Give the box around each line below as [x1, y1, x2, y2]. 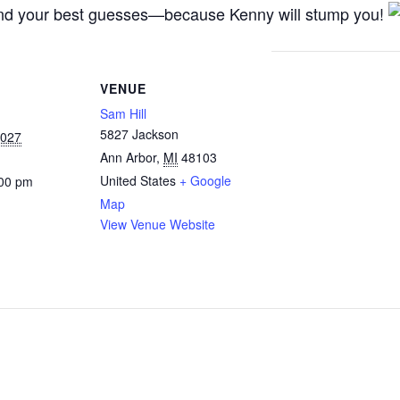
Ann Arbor [100, 148, 156, 166]
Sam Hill [100, 104, 146, 122]
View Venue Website [100, 215, 215, 233]
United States [100, 171, 176, 189]
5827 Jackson [100, 125, 179, 143]
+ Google [179, 171, 231, 189]
